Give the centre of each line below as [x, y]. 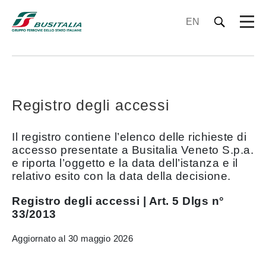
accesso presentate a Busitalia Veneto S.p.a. [133, 150]
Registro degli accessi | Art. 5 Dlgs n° [118, 201]
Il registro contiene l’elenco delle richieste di [129, 137]
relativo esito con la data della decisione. [121, 176]
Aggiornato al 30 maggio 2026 [73, 238]
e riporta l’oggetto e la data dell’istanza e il [125, 163]
